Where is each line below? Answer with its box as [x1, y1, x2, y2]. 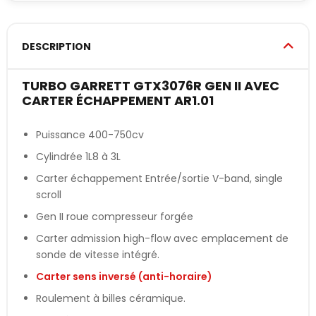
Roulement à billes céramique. [36, 291, 186, 305]
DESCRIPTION [22, 39, 91, 54]
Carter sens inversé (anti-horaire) [36, 269, 212, 284]
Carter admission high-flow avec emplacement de [36, 231, 288, 245]
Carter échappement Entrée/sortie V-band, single [36, 171, 283, 186]
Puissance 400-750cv [36, 127, 144, 142]
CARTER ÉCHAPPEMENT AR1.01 [22, 91, 214, 109]
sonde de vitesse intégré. [36, 247, 159, 262]
